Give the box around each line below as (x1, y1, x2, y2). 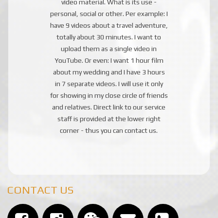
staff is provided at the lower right (57, 115, 161, 123)
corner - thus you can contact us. (60, 127, 158, 135)
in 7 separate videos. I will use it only (54, 80, 163, 88)
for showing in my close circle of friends (50, 91, 168, 100)
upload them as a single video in (61, 45, 157, 53)
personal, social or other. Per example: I (50, 10, 168, 18)
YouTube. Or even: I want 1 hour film (54, 56, 163, 65)
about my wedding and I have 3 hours (53, 68, 165, 76)
